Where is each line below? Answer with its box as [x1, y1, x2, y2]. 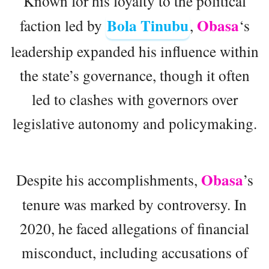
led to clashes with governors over [31, 88, 238, 109]
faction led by [19, 14, 106, 35]
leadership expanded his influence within [10, 40, 259, 61]
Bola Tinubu [106, 14, 189, 37]
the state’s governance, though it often [19, 64, 250, 85]
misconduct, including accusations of [21, 241, 248, 262]
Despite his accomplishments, [16, 169, 201, 190]
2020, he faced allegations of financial [20, 217, 249, 238]
